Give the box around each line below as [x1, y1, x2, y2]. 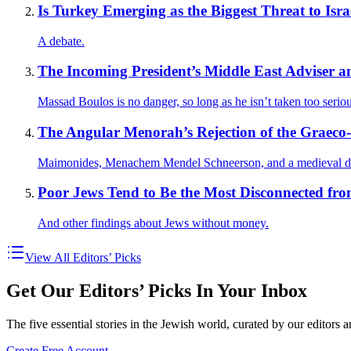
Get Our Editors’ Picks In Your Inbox [6, 280, 307, 301]
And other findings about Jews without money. [38, 215, 269, 230]
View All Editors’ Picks [25, 250, 141, 264]
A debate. [38, 34, 85, 48]
